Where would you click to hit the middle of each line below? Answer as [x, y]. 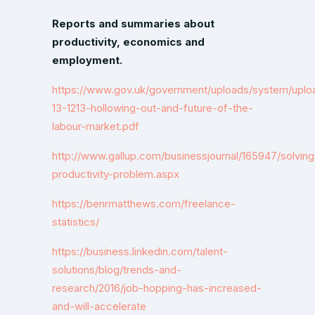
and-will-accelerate [99, 306]
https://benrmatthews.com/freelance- [144, 204]
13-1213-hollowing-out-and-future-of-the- [153, 108]
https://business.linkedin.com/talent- [140, 251]
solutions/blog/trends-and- [117, 270]
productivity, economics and [128, 42]
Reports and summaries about [133, 24]
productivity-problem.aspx [116, 174]
